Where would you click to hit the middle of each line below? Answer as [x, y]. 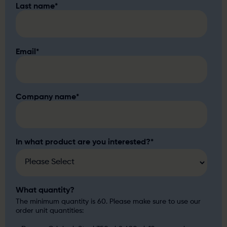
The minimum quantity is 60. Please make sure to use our [108, 201]
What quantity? [45, 191]
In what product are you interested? [83, 143]
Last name [35, 7]
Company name [46, 97]
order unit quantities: [50, 211]
